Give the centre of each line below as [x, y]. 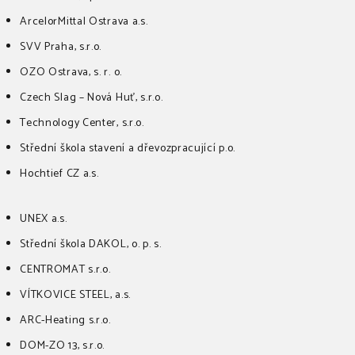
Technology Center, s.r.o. [82, 123]
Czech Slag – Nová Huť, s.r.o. [92, 98]
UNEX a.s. [44, 219]
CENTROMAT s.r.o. [65, 270]
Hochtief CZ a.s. [59, 174]
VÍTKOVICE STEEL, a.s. [75, 295]
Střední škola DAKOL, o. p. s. [91, 244]
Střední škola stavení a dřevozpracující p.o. [128, 149]
